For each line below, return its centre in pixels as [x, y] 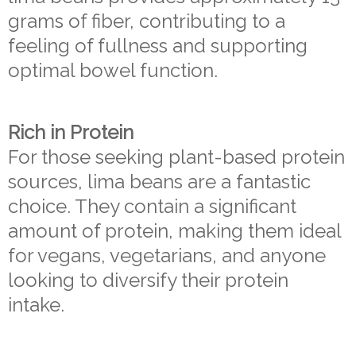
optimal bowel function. [113, 71]
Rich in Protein [71, 132]
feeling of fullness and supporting [158, 46]
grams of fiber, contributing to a [147, 21]
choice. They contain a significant [152, 206]
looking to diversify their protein [148, 280]
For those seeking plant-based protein [176, 157]
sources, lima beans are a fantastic [159, 181]
